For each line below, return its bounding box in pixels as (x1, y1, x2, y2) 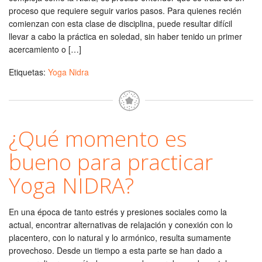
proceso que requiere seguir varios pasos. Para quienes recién (9, 5, 242, 16)
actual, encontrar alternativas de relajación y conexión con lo (9, 219, 233, 230)
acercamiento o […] (9, 43, 81, 55)
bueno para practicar (9, 147, 213, 177)
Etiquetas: (9, 66, 48, 78)
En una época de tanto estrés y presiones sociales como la (9, 206, 227, 218)
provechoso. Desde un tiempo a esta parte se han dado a (9, 244, 222, 256)
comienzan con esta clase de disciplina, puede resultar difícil (9, 18, 232, 29)
